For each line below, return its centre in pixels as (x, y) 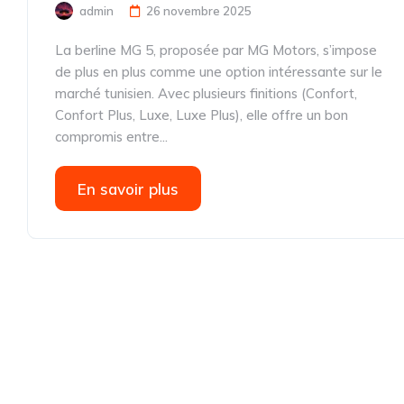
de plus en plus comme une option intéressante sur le (219, 72)
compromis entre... (111, 137)
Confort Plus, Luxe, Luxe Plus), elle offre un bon (202, 115)
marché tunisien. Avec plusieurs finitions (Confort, (206, 93)
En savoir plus (128, 189)
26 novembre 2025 (199, 11)
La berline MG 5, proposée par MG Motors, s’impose (216, 50)
